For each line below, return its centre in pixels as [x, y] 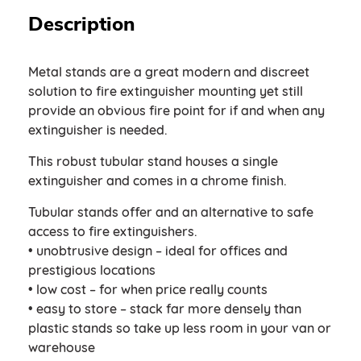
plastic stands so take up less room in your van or [180, 328]
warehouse [62, 347]
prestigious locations [92, 270]
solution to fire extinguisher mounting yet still [166, 91]
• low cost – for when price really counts [148, 289]
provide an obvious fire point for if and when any [176, 110]
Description [82, 24]
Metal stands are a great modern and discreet [169, 72]
